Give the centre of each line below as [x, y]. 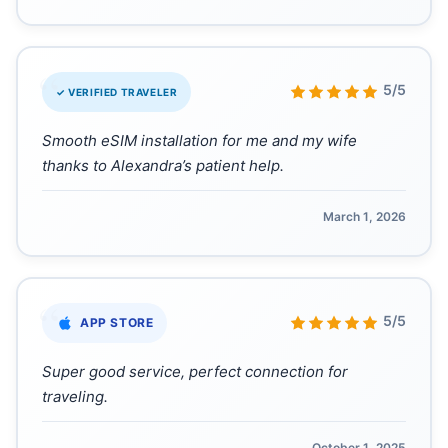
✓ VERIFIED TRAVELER [117, 92]
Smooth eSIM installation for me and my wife [199, 140]
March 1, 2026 [364, 216]
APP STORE [117, 322]
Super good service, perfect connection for [195, 371]
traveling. [75, 396]
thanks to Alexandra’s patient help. [163, 165]
